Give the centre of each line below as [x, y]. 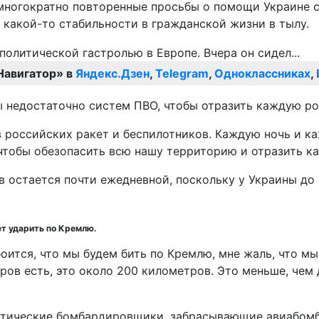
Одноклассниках [262, 74]
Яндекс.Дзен [113, 74]
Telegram [182, 74]
